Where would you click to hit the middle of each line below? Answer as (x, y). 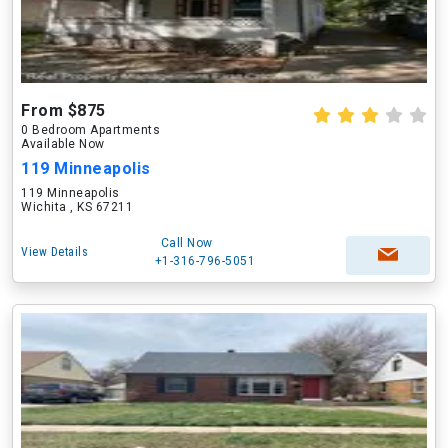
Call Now (186, 243)
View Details (54, 252)
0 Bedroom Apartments (90, 130)
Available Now (63, 144)
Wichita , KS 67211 (77, 207)
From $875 (63, 110)
